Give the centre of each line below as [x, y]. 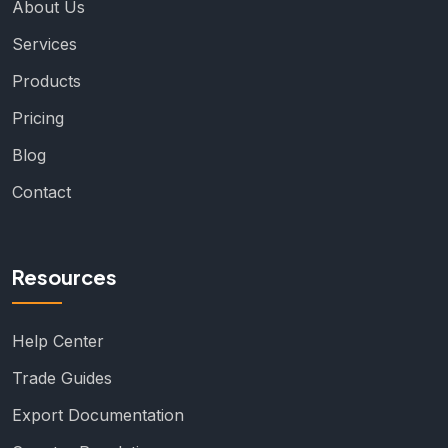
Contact [41, 192]
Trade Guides [62, 378]
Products [46, 81]
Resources [64, 277]
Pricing [38, 118]
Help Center [58, 341]
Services [44, 44]
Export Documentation [98, 415]
